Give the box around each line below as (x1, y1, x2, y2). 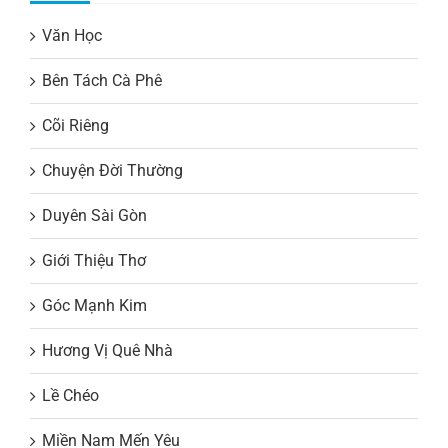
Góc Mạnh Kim (42, 296, 147, 316)
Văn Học (42, 26, 102, 46)
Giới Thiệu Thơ (42, 251, 146, 271)
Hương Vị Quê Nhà (42, 341, 173, 361)
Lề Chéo (42, 386, 99, 406)
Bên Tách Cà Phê (42, 71, 162, 91)
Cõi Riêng (42, 116, 109, 136)
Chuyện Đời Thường (42, 161, 183, 181)
